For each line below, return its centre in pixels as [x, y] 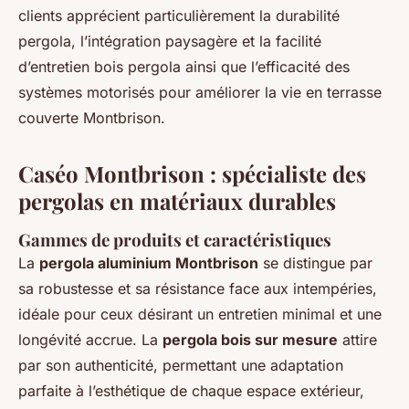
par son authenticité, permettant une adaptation [181, 366]
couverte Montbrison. [92, 118]
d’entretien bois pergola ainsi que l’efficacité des [184, 67]
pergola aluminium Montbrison [149, 263]
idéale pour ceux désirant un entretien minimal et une [200, 315]
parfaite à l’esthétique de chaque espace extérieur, [191, 391]
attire [357, 340]
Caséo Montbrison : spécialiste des [192, 174]
